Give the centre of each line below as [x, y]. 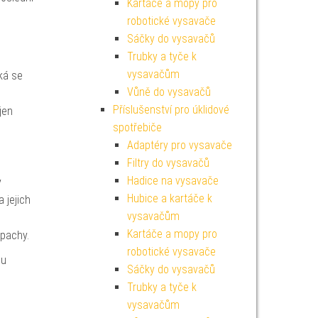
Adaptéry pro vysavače [179, 145]
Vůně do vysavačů [169, 92]
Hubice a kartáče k [169, 198]
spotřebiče [137, 127]
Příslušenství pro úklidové [171, 110]
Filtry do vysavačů [168, 163]
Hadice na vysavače [172, 181]
